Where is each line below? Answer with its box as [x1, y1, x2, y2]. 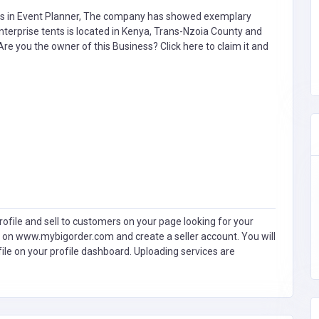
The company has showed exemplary [81, 10, 251, 22]
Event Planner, [17, 10, 81, 22]
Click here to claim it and [160, 40, 268, 52]
